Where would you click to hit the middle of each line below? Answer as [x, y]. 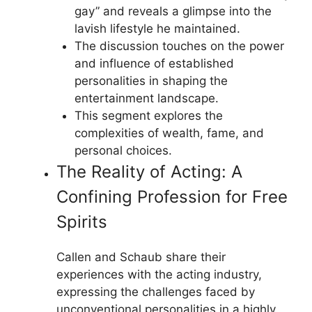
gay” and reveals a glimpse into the [173, 11]
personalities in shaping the [151, 80]
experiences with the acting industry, [159, 274]
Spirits [82, 221]
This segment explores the [148, 115]
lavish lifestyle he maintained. [157, 28]
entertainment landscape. [146, 98]
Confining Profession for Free [172, 196]
